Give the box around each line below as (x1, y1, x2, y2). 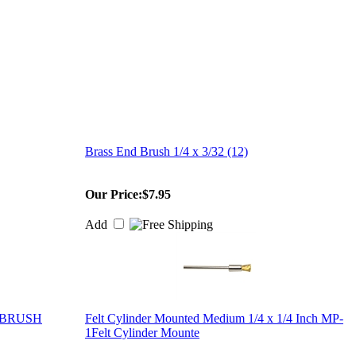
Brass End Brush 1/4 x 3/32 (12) (85, 145, 248, 158)
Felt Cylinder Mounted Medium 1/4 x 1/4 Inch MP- (85, 311, 343, 325)
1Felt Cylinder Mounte (85, 326, 199, 339)
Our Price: (85, 188, 142, 201)
